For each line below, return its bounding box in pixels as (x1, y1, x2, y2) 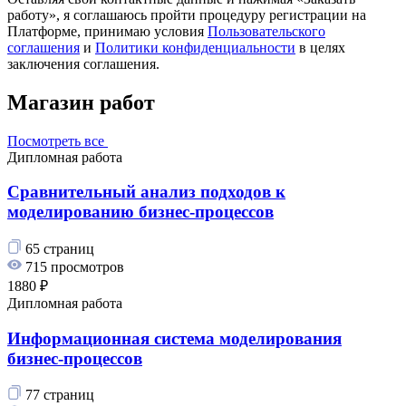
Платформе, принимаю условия (7, 23, 208, 39)
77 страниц (25, 387, 94, 403)
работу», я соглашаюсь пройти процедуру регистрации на (7, 6, 366, 23)
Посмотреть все (7, 132, 104, 149)
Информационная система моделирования (7, 328, 342, 348)
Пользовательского (208, 23, 325, 39)
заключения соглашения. (7, 55, 159, 72)
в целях (295, 39, 345, 55)
